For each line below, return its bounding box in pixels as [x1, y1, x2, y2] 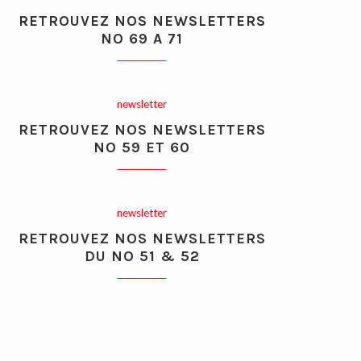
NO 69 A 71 [101, 30, 183, 48]
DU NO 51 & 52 [84, 247, 200, 266]
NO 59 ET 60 [93, 139, 190, 157]
